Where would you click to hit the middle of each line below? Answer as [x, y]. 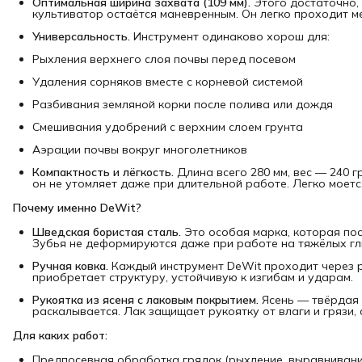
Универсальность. [81, 36]
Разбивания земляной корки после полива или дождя [183, 104]
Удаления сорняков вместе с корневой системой [168, 82]
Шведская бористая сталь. [107, 232]
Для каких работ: [60, 335]
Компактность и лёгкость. [103, 172]
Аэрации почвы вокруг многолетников [140, 149]
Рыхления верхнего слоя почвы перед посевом [164, 59]
